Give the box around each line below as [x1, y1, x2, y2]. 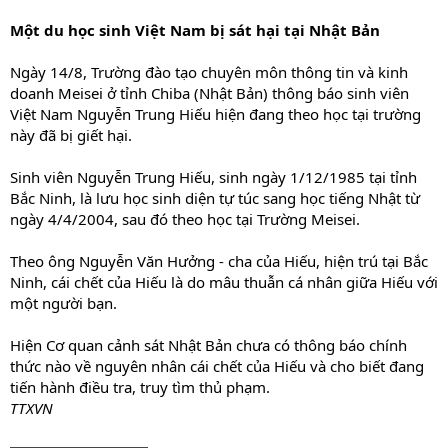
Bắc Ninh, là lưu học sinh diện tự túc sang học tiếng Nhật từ [10, 188, 420, 208]
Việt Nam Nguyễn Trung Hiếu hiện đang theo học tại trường [10, 104, 421, 124]
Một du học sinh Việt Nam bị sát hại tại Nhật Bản [10, 20, 380, 40]
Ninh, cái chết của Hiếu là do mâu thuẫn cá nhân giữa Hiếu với [10, 272, 438, 292]
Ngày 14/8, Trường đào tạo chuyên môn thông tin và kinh [10, 62, 408, 82]
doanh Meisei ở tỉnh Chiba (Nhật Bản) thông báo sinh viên [10, 83, 409, 103]
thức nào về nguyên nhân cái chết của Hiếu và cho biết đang [10, 356, 424, 376]
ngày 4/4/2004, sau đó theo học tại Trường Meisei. [10, 209, 360, 229]
